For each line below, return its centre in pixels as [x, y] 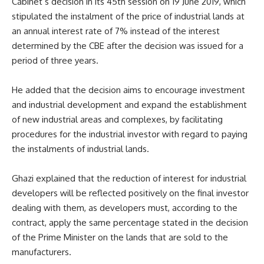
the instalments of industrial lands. [80, 149]
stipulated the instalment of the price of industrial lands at [128, 16]
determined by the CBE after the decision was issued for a [128, 46]
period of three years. [55, 61]
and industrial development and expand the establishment [129, 105]
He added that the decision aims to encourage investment [128, 90]
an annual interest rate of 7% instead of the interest [116, 31]
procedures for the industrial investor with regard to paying [130, 134]
